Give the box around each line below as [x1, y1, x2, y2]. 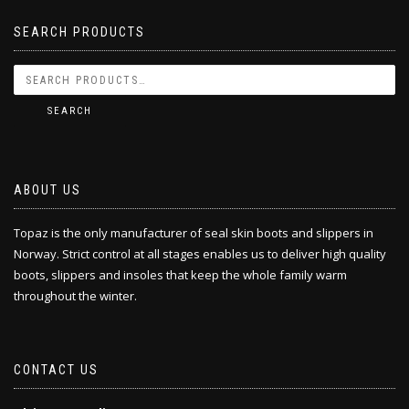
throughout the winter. [14, 288, 137, 305]
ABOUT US [14, 183, 81, 198]
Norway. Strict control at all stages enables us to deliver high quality [14, 246, 386, 263]
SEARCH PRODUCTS [14, 25, 145, 40]
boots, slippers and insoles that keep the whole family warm [14, 267, 347, 284]
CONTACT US [14, 362, 99, 378]
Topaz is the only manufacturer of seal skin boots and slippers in [14, 225, 373, 242]
